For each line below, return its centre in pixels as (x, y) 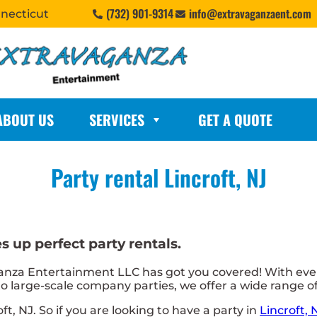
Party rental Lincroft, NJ (158, 177)
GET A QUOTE (235, 120)
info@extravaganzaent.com (250, 13)
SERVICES (116, 120)
